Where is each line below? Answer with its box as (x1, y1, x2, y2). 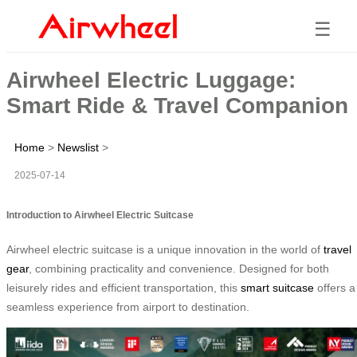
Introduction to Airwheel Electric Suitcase (6, 209, 194, 220)
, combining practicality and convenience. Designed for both (29, 261, 329, 275)
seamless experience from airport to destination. (6, 300, 249, 313)
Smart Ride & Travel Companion (6, 92, 348, 118)
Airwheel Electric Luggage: (6, 67, 296, 92)
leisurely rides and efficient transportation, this (6, 280, 241, 294)
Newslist (57, 140, 99, 154)
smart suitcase (241, 280, 314, 294)
